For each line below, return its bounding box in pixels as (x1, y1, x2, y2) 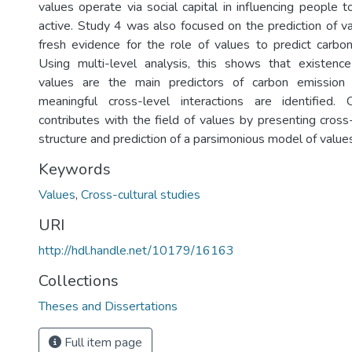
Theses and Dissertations (38, 298, 178, 315)
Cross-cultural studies (81, 186, 200, 203)
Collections (38, 270, 119, 291)
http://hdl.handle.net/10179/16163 (38, 242, 234, 259)
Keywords (38, 159, 111, 180)
